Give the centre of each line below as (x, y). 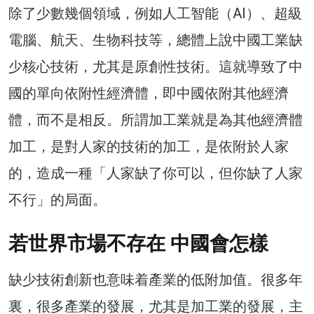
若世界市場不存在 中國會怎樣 (138, 244)
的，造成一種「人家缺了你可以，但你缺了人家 (156, 173)
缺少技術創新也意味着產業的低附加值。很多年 (156, 280)
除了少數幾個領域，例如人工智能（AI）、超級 (155, 14)
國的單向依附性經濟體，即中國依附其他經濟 (149, 94)
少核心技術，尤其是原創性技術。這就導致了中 (156, 67)
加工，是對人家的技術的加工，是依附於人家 (149, 147)
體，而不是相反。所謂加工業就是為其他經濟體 (156, 120)
